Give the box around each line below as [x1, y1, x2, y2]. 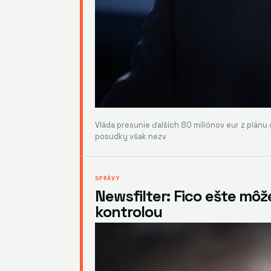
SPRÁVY [95, 174, 120, 182]
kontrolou [95, 201, 162, 221]
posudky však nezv [95, 131, 166, 142]
